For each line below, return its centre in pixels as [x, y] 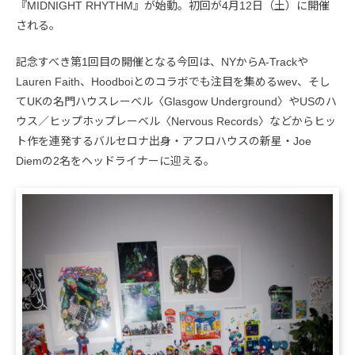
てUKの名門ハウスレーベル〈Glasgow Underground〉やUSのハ [176, 102]
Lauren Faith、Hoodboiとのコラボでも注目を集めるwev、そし [173, 82]
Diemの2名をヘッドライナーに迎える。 [115, 161]
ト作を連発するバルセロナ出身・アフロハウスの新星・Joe [164, 141]
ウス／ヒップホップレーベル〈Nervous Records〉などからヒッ [176, 122]
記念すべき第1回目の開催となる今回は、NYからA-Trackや [162, 62]
